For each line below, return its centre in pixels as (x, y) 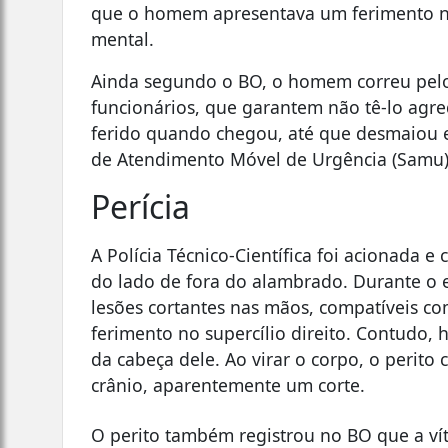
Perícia (141, 206)
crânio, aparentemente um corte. (228, 384)
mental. (123, 38)
